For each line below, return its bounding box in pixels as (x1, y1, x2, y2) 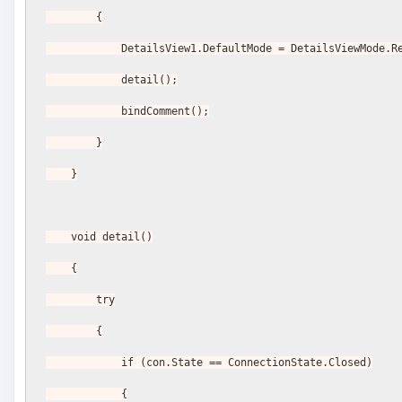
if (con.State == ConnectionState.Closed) (121, 356, 373, 370)
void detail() (71, 231, 153, 244)
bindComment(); (121, 105, 210, 118)
